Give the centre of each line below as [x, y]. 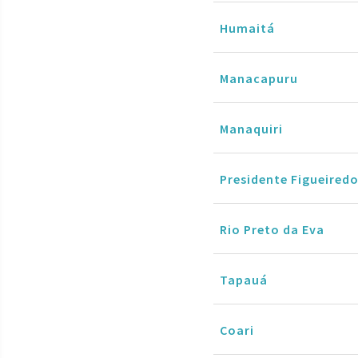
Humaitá [247, 28]
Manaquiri [251, 128]
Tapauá [244, 279]
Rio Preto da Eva [272, 229]
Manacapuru [259, 78]
